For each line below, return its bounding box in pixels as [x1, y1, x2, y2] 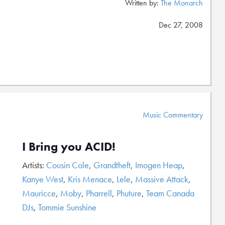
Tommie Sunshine [38, 201, 96, 213]
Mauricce [22, 187, 56, 199]
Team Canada [146, 187, 194, 199]
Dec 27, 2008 [159, 20, 203, 30]
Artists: [22, 159, 46, 171]
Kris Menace [68, 173, 112, 185]
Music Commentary [143, 109, 203, 120]
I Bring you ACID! [22, 139, 116, 154]
